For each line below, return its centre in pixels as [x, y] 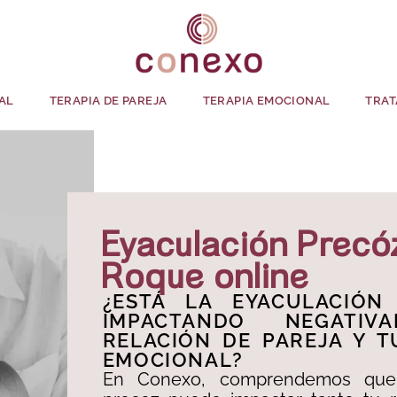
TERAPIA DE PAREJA [108, 100]
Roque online [206, 275]
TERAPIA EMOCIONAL [266, 100]
